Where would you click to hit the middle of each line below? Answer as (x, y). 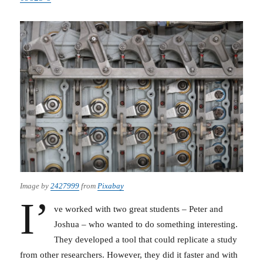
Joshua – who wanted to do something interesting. (146, 225)
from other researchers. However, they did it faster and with (129, 255)
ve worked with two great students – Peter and (138, 209)
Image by (36, 186)
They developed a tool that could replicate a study (145, 240)
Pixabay (111, 186)
